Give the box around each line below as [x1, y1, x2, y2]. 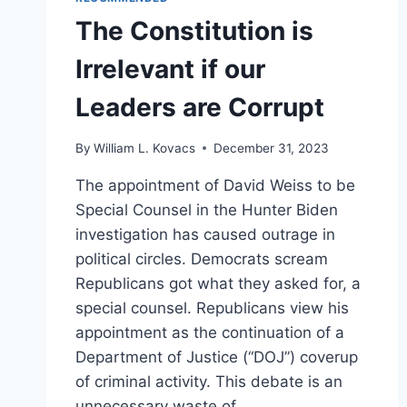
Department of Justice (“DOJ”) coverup [75, 347, 358, 366]
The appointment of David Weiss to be [75, 175, 355, 194]
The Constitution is [75, 15, 313, 47]
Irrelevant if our [75, 54, 265, 85]
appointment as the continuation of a [75, 323, 344, 342]
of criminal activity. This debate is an [75, 372, 342, 391]
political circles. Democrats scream [75, 249, 328, 268]
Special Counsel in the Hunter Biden [75, 200, 338, 219]
